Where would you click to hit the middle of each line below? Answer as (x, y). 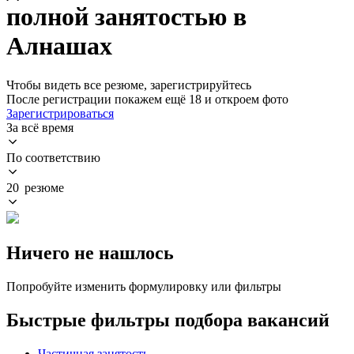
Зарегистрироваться (60, 113)
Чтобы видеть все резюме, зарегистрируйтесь (129, 85)
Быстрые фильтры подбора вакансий (168, 320)
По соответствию (53, 157)
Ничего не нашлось (90, 252)
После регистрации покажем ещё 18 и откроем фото (147, 99)
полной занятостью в (126, 17)
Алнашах (59, 46)
